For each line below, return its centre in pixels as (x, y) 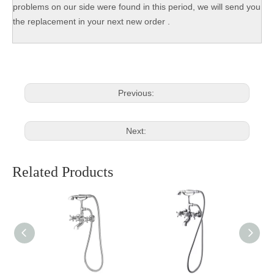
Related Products (63, 172)
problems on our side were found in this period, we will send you (137, 7)
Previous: (137, 93)
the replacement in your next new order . (91, 21)
